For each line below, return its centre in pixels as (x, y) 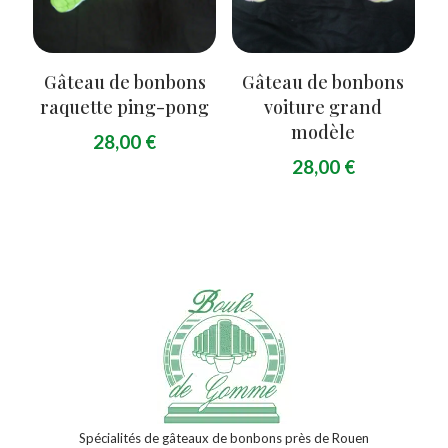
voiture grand (323, 106)
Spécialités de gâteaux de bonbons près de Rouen (224, 437)
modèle (323, 131)
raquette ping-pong (125, 106)
